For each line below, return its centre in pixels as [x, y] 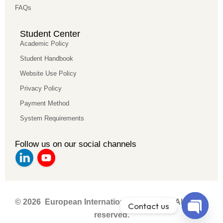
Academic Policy [44, 44]
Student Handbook [47, 59]
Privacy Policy [41, 89]
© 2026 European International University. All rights [111, 202]
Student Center [50, 34]
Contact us [149, 206]
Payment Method [45, 104]
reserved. [111, 215]
